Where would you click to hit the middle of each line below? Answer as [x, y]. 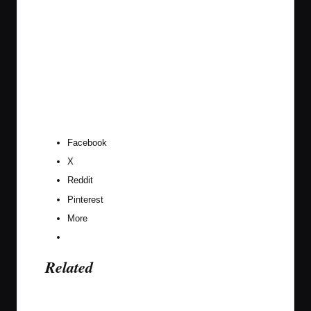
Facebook [87, 143]
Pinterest [85, 199]
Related [69, 267]
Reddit [80, 180]
